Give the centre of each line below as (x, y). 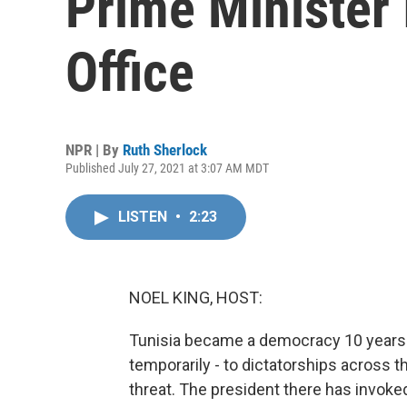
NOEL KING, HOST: (196, 298)
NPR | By (94, 150)
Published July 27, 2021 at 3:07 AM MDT (167, 168)
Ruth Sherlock (165, 150)
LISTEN (144, 217)
